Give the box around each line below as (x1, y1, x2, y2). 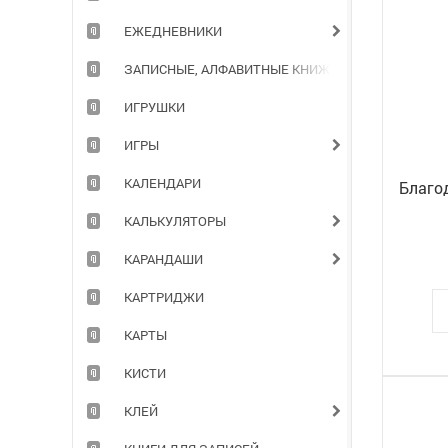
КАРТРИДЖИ (124, 288, 204, 306)
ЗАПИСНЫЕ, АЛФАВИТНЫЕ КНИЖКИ (124, 60, 347, 78)
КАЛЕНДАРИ (124, 174, 201, 192)
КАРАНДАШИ (124, 250, 203, 268)
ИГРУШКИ (124, 98, 185, 116)
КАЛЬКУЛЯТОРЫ (124, 212, 226, 230)
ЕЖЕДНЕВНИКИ (124, 22, 222, 40)
